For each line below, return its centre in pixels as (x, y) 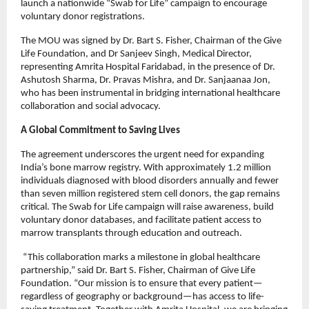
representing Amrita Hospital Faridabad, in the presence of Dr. (148, 68)
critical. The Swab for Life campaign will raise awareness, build (147, 208)
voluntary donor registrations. (83, 17)
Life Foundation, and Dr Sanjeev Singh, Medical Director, (136, 54)
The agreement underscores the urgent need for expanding (142, 155)
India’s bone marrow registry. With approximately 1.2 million (146, 168)
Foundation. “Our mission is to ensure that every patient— (142, 284)
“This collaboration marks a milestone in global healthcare (140, 258)
